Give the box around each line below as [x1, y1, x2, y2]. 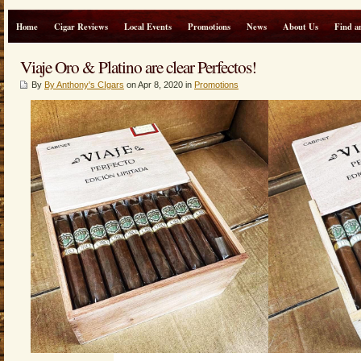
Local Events [124, 20, 172, 33]
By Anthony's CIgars [44, 80, 124, 89]
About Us [283, 20, 318, 33]
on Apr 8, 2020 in [124, 80, 194, 89]
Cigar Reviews [54, 20, 108, 33]
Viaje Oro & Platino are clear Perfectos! [20, 55, 256, 78]
